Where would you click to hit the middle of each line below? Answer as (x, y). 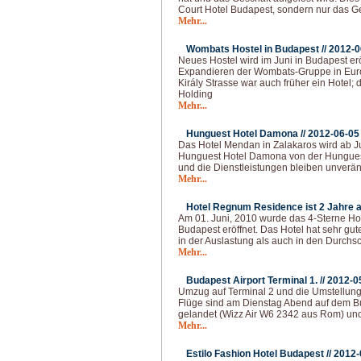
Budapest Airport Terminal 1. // (257, 280)
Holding (195, 94)
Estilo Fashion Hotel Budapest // (260, 354)
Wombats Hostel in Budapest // (257, 49)
